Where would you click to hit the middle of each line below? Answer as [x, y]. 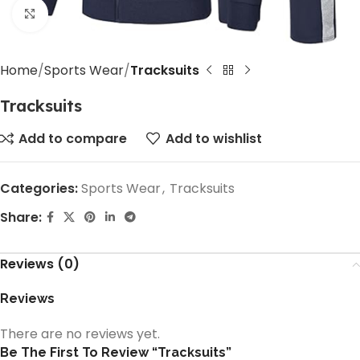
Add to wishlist [213, 138]
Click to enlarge [96, 14]
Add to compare [73, 138]
